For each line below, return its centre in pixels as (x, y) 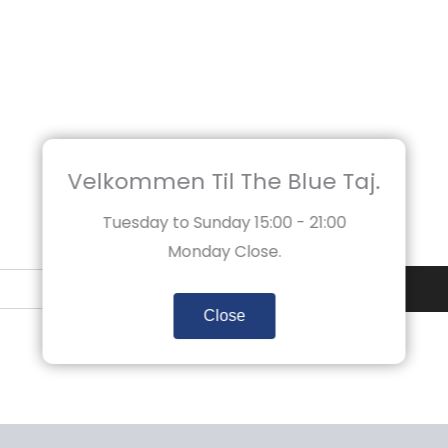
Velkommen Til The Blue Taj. (224, 181)
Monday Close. (224, 251)
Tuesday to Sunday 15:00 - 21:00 (224, 222)
